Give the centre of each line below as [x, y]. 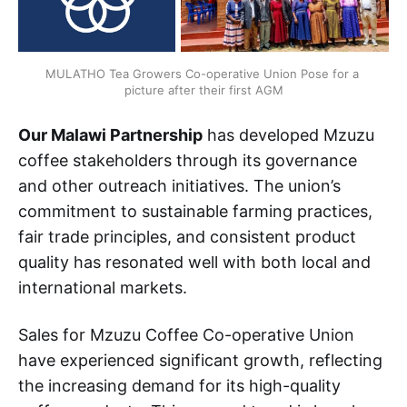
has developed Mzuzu [288, 134]
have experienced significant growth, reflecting [200, 360]
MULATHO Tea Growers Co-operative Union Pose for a [202, 73]
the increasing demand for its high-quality [179, 385]
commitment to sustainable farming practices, [195, 211]
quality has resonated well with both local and [194, 262]
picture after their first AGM [203, 89]
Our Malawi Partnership [110, 134]
